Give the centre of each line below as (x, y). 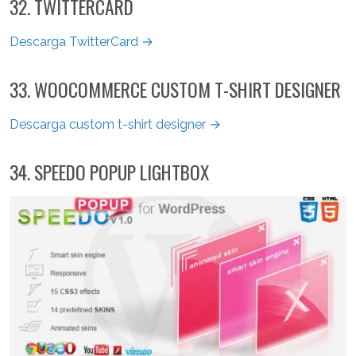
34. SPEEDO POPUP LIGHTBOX (109, 172)
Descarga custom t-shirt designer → (115, 125)
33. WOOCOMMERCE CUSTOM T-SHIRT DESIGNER (175, 90)
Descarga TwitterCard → (81, 42)
